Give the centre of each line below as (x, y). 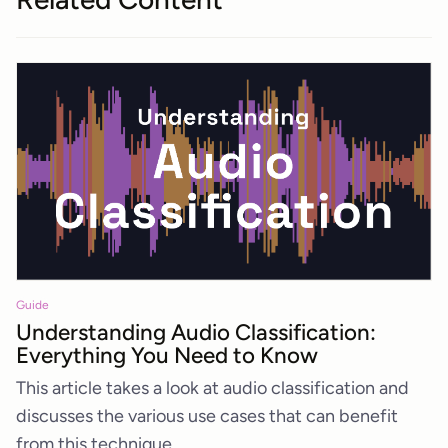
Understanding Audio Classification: (196, 332)
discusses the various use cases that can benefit (207, 416)
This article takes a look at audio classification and (212, 388)
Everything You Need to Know (167, 355)
